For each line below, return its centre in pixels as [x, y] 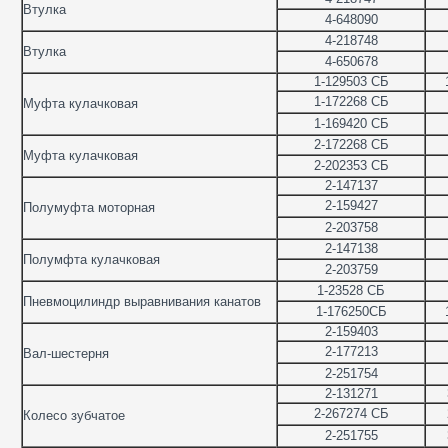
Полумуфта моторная [89, 207]
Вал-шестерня [66, 353]
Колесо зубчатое [74, 415]
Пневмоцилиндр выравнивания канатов [142, 301]
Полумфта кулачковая [91, 259]
